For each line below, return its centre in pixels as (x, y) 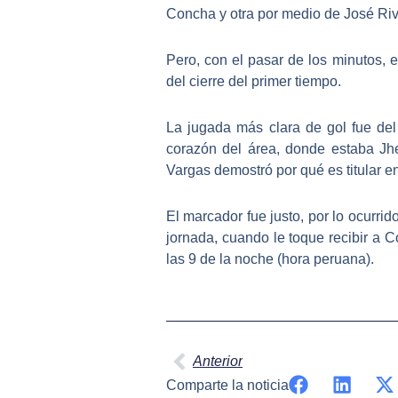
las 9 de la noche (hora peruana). (270, 259)
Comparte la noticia (227, 385)
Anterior (218, 361)
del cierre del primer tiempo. (254, 81)
